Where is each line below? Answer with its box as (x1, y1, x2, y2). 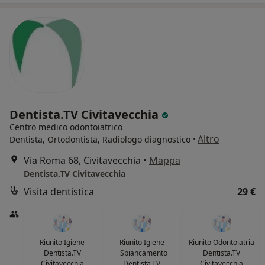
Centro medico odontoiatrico (9, 121, 122, 133)
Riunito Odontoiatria (189, 237, 255, 248)
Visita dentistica (24, 185, 94, 199)
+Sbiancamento (116, 248, 168, 258)
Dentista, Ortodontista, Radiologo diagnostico (9, 134, 190, 146)
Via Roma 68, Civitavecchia (24, 154, 141, 167)
